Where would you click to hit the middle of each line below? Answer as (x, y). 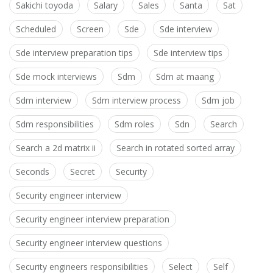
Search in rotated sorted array (175, 148)
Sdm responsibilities (55, 124)
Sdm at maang (185, 77)
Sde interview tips (188, 53)
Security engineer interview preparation (93, 219)
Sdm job (218, 101)
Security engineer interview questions (89, 243)
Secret (83, 172)
